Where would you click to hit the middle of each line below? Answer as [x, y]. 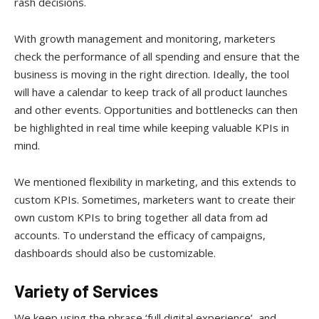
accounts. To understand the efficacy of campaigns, [140, 235]
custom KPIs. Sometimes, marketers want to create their [155, 199]
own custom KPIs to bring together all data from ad [141, 217]
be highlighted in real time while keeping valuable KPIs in [152, 127]
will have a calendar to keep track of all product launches [151, 91]
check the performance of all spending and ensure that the [157, 56]
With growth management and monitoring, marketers [145, 38]
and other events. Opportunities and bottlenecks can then [156, 109]
